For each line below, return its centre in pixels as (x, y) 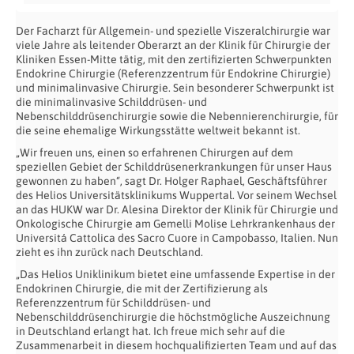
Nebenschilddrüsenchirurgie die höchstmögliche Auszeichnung (173, 316)
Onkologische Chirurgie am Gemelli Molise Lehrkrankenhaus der (175, 223)
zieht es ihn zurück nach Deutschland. (109, 252)
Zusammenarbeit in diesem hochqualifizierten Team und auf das (176, 345)
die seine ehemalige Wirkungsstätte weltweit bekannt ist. (158, 130)
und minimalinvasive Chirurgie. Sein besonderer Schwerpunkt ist (175, 87)
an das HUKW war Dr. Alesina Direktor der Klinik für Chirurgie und (177, 209)
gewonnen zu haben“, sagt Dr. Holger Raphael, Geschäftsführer (171, 181)
